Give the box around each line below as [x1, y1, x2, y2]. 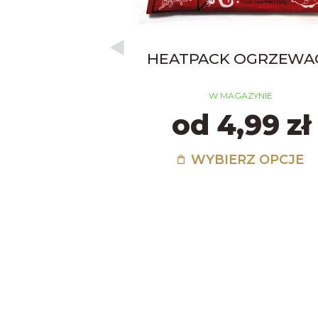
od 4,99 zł [171, 107, 311, 142]
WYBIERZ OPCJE [187, 151, 305, 168]
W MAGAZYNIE [209, 89, 273, 101]
